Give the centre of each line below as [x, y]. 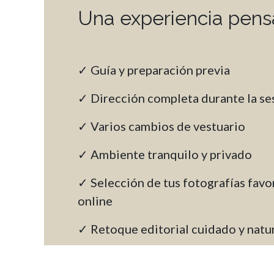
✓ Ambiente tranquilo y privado [165, 154]
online [95, 201]
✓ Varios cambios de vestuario [161, 126]
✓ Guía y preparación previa [154, 70]
